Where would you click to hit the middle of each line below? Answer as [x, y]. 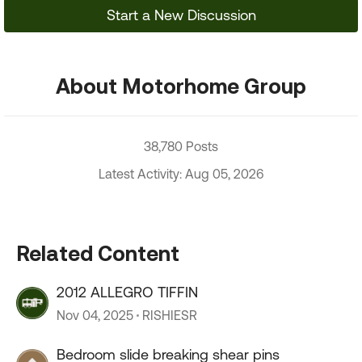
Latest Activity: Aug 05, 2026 [181, 174]
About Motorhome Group [181, 86]
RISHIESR [170, 315]
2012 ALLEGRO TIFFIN [127, 292]
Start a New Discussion [181, 15]
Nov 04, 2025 [95, 315]
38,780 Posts [181, 146]
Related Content [98, 253]
